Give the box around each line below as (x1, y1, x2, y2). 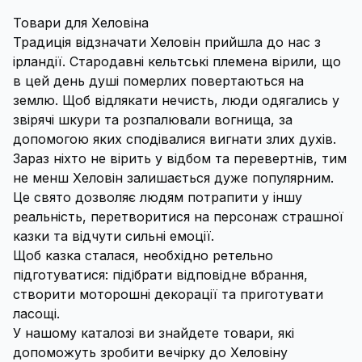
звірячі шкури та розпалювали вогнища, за (13, 112, 293, 128)
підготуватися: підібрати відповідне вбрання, (13, 267, 308, 283)
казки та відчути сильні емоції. (13, 228, 214, 244)
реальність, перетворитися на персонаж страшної (13, 208, 343, 225)
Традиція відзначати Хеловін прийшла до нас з (13, 34, 321, 50)
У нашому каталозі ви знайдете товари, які (13, 325, 294, 341)
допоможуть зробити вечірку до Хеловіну (13, 344, 288, 360)
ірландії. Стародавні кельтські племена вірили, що (13, 53, 341, 69)
